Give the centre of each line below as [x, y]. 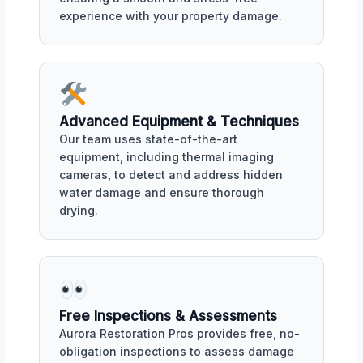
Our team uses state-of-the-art [148, 139]
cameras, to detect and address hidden [171, 175]
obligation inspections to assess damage [177, 351]
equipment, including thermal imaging [167, 157]
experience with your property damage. [171, 16]
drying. [79, 210]
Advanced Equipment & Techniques [179, 122]
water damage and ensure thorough [162, 192]
